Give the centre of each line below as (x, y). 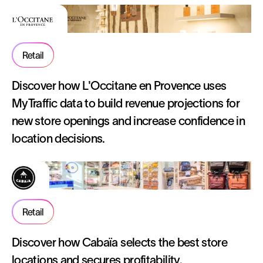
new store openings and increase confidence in (129, 121)
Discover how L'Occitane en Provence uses (119, 86)
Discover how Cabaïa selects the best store (120, 242)
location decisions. (58, 139)
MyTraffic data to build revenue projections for (126, 103)
